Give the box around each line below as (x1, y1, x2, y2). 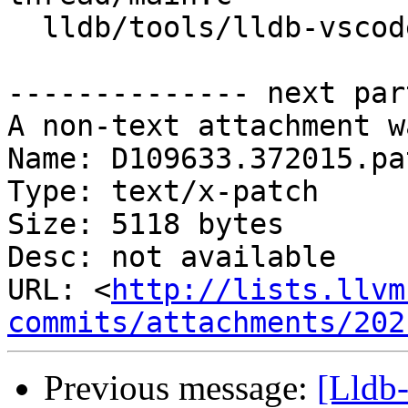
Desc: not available (7, 240, 336, 274)
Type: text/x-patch (7, 175, 319, 209)
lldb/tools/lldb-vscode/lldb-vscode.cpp (7, 11, 42, 45)
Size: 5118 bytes (7, 208, 284, 241)
